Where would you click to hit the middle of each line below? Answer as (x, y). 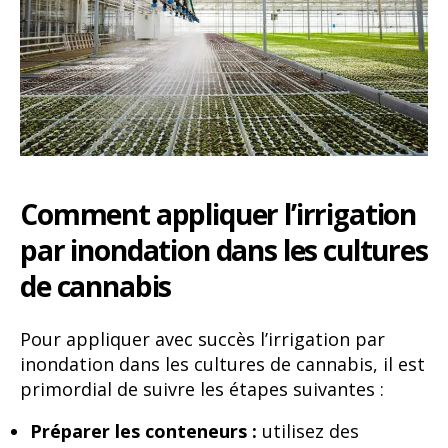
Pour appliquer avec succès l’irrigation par (202, 339)
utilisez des (308, 430)
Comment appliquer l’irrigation (218, 213)
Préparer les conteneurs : (143, 430)
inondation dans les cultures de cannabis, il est (222, 364)
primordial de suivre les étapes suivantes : (202, 389)
